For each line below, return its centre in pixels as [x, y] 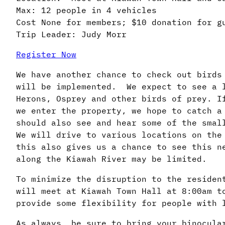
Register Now [46, 54]
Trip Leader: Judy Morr [71, 34]
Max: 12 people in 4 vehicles [86, 10]
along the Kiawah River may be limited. [111, 158]
